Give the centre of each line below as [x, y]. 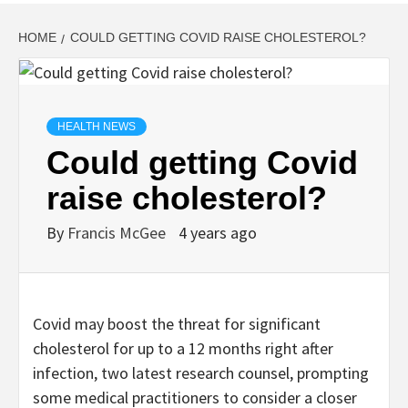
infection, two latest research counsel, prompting [201, 372]
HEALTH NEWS [97, 126]
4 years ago [218, 232]
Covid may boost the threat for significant [177, 323]
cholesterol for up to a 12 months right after [183, 348]
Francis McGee [118, 232]
